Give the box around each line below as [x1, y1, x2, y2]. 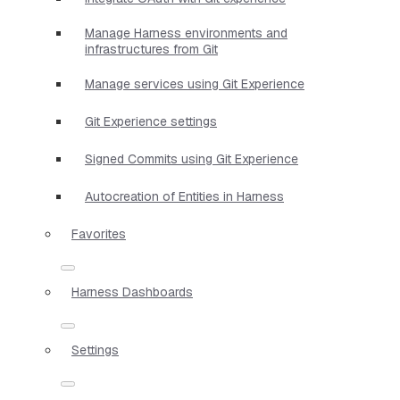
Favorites [71, 225, 126, 242]
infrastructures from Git [85, 40, 218, 57]
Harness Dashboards [71, 283, 193, 300]
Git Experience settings [85, 112, 217, 129]
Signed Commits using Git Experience [85, 150, 298, 167]
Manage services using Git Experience [85, 75, 304, 92]
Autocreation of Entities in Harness [85, 187, 284, 204]
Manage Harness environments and [85, 24, 287, 41]
